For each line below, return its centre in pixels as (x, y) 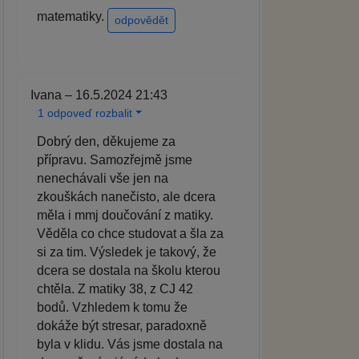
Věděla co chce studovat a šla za (130, 234)
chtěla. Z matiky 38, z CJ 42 (115, 289)
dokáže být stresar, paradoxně (122, 326)
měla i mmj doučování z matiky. (125, 216)
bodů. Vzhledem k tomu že (112, 308)
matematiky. (72, 16)
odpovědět (141, 20)
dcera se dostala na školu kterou (129, 271)
